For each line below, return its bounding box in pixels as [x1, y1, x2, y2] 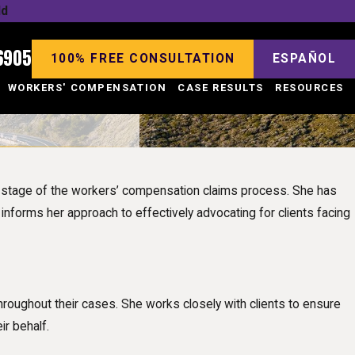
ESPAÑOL [272, 52, 337, 67]
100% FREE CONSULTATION [50, 52, 235, 67]
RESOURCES [274, 82, 344, 94]
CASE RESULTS [177, 82, 264, 94]
